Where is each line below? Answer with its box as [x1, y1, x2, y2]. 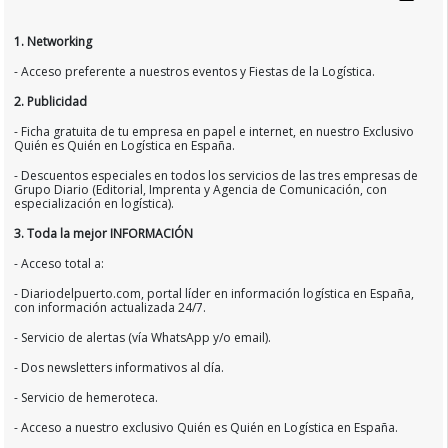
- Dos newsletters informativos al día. [14, 358, 225, 376]
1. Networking [14, 32, 93, 50]
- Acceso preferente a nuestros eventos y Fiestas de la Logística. [14, 62, 376, 80]
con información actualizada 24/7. [14, 298, 207, 316]
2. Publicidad [14, 92, 88, 110]
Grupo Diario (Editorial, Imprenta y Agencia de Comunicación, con [14, 180, 388, 198]
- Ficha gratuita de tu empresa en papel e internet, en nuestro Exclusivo [14, 122, 415, 140]
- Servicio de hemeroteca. [14, 388, 159, 406]
